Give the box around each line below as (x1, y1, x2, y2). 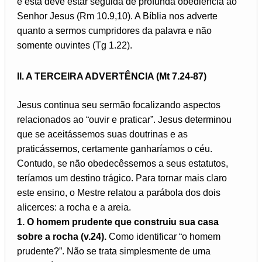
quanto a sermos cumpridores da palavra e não (17, 25, 212, 36)
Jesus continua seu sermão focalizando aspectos (17, 100, 220, 111)
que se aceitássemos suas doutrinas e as (17, 129, 188, 140)
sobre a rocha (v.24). (17, 232, 106, 242)
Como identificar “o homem (106, 232, 220, 242)
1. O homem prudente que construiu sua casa (17, 217, 219, 227)
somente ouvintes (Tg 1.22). (17, 40, 132, 50)
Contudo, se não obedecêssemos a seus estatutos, (17, 158, 228, 169)
